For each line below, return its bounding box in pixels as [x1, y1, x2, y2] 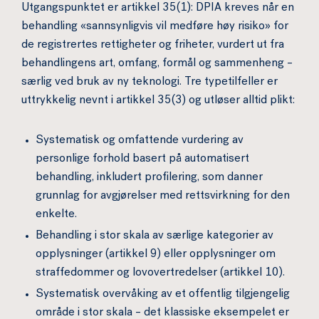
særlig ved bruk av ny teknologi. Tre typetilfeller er [21, 77, 278, 88]
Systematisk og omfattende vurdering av [36, 135, 244, 147]
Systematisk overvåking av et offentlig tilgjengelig [36, 289, 290, 300]
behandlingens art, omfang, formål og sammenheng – [21, 58, 293, 70]
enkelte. [36, 209, 77, 221]
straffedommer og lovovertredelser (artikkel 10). [36, 268, 285, 279]
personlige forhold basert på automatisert [36, 154, 249, 165]
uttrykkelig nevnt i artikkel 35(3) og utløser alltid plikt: [21, 95, 295, 107]
